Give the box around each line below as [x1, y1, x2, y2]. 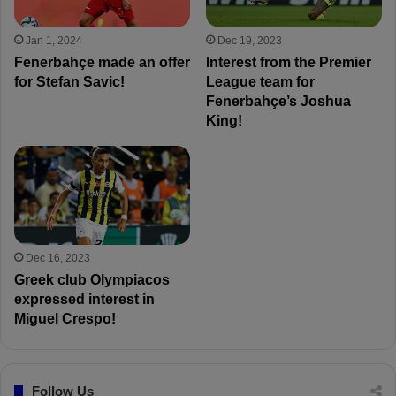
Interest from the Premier [205, 54, 371, 70]
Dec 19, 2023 [217, 34, 282, 47]
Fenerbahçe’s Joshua [205, 93, 351, 109]
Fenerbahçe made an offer [14, 54, 191, 70]
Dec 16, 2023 [26, 252, 91, 264]
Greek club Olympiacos [14, 272, 171, 287]
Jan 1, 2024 [26, 34, 83, 47]
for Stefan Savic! [14, 73, 126, 89]
